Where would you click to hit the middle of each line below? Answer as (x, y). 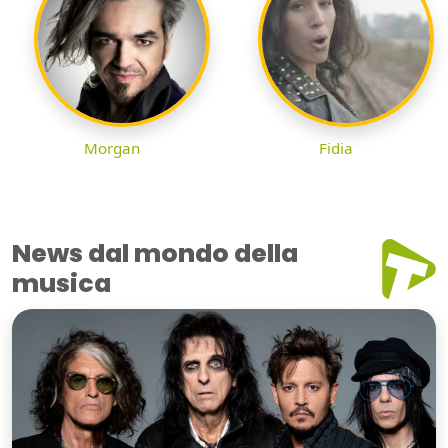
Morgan (112, 148)
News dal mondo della (155, 254)
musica (61, 284)
